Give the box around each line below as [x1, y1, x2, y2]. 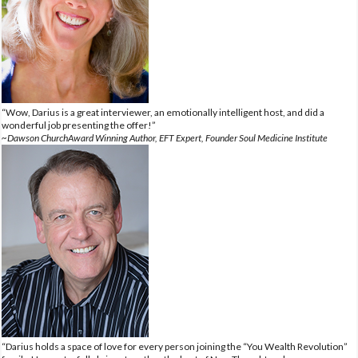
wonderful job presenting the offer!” [2, 118, 156, 131]
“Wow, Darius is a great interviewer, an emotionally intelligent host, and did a [2, 105, 324, 118]
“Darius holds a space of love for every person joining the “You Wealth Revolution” [2, 340, 348, 352]
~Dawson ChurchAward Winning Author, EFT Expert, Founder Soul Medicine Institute [2, 131, 328, 144]
